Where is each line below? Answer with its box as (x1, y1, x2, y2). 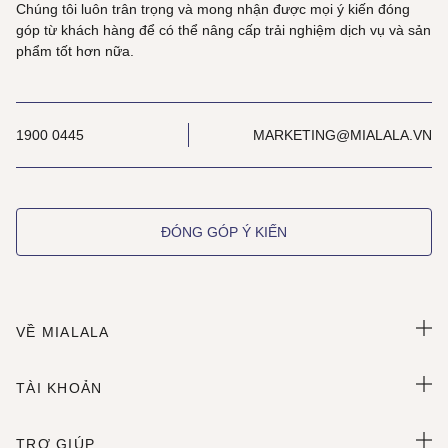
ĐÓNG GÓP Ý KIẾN (161, 224, 287, 240)
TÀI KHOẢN (16, 380, 103, 396)
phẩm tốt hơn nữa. (16, 43, 134, 59)
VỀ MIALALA (16, 324, 110, 340)
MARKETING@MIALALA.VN (253, 127, 432, 143)
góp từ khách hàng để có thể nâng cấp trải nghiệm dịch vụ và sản (16, 22, 431, 38)
